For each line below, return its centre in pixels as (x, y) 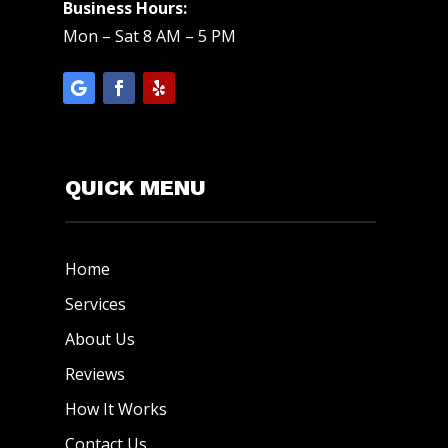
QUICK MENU (135, 188)
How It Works (115, 409)
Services (95, 304)
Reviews (94, 374)
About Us (99, 339)
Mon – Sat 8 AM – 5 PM (149, 36)
